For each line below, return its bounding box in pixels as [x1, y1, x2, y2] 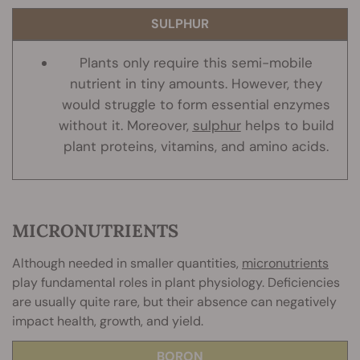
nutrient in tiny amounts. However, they [70, 75, 322, 93]
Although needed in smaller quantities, [12, 255, 242, 272]
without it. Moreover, [58, 117, 193, 135]
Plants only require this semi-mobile [80, 54, 313, 72]
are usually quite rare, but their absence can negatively [12, 293, 337, 311]
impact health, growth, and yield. [12, 313, 203, 330]
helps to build [240, 117, 334, 135]
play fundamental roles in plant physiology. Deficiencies [12, 274, 340, 292]
